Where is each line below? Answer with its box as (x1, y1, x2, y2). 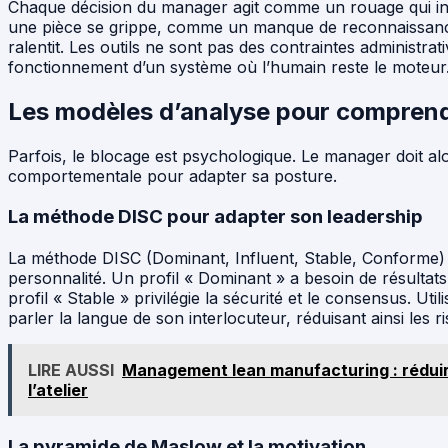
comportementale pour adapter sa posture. (8, 166, 337, 187)
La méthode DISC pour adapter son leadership (8, 204, 423, 228)
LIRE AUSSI (28, 359, 114, 380)
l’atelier (28, 379, 88, 400)
